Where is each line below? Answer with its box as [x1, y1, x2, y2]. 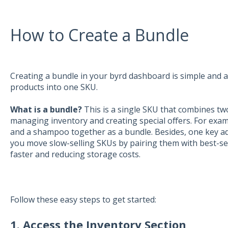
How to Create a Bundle [10, 23, 189, 46]
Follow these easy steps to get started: [10, 193, 156, 205]
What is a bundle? [10, 104, 82, 116]
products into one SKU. [10, 81, 98, 93]
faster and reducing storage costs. [10, 149, 140, 160]
